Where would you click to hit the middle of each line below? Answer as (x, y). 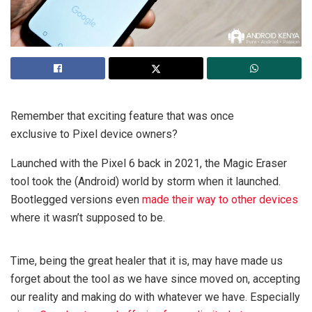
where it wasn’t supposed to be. (88, 217)
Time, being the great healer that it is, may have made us (147, 260)
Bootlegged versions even (76, 199)
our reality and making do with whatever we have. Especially (155, 297)
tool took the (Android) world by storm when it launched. (146, 181)
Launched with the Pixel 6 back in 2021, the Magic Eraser (149, 163)
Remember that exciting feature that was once (122, 116)
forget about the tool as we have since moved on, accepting (155, 279)
